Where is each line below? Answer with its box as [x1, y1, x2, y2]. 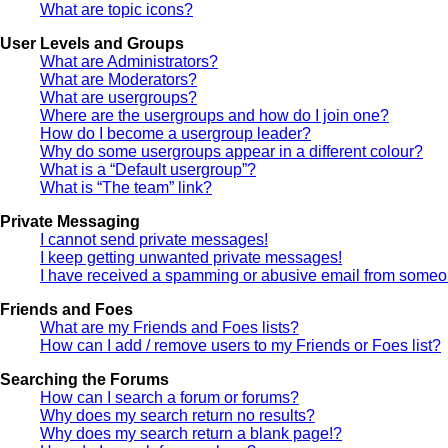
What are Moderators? [40, 71, 197, 89]
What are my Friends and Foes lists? [40, 319, 299, 337]
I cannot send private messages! [40, 231, 268, 249]
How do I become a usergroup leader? [40, 125, 311, 143]
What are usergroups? [40, 89, 197, 107]
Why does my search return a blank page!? [40, 425, 342, 443]
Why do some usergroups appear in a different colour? [40, 143, 423, 161]
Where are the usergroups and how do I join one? [40, 107, 389, 125]
